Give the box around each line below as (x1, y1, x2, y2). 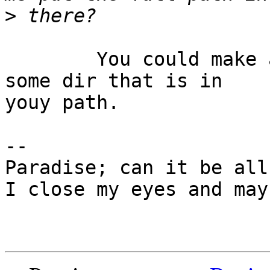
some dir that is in (5, 70, 234, 92)
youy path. (5, 92, 119, 114)
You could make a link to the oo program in (5, 48, 96, 71)
